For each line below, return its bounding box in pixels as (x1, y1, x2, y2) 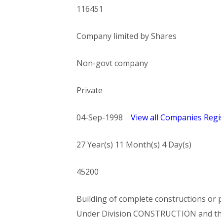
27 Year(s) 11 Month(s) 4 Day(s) (76, 139, 191, 150)
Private (76, 85, 103, 96)
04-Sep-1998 (76, 112, 131, 123)
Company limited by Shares (76, 31, 177, 41)
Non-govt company (76, 58, 148, 69)
